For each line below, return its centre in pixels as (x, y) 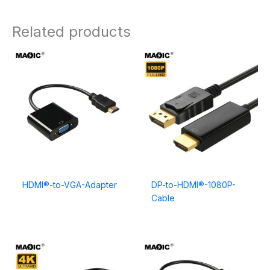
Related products (71, 32)
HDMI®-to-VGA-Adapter (69, 185)
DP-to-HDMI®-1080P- (193, 185)
